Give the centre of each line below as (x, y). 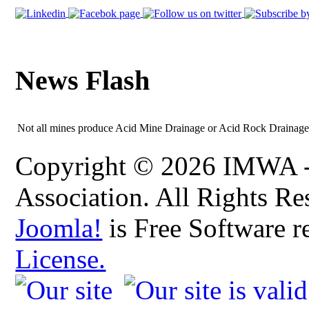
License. (61, 259)
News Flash (83, 80)
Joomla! (59, 228)
